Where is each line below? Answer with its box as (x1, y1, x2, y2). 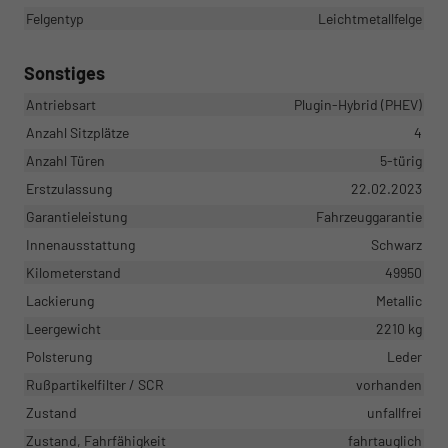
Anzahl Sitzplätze (26, 123, 129, 141)
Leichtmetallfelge (318, 9, 422, 27)
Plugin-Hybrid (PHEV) (294, 95, 422, 113)
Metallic (376, 291, 422, 309)
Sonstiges (24, 61, 105, 84)
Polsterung (26, 347, 92, 365)
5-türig (380, 151, 422, 169)
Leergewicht (26, 319, 101, 337)
